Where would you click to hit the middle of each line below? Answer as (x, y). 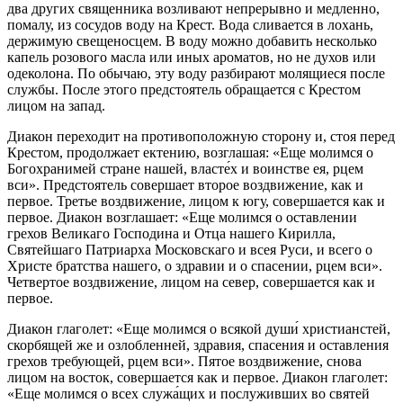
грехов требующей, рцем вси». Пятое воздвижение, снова (184, 361)
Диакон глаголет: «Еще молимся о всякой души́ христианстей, (199, 328)
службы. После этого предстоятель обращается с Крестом (184, 89)
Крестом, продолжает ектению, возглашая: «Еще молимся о (190, 152)
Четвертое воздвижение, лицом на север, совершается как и (191, 282)
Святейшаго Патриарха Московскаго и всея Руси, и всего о (190, 249)
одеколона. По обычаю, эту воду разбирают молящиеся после (196, 73)
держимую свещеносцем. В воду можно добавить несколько (192, 40)
